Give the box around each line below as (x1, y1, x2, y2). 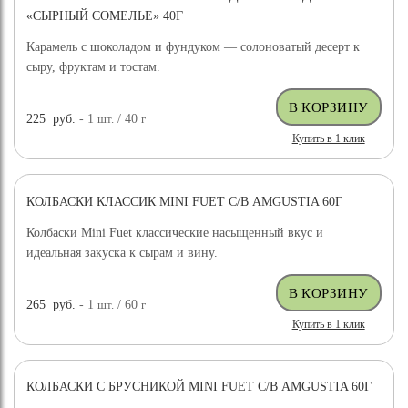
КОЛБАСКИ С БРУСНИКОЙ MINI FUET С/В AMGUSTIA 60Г (26, 380, 372, 394)
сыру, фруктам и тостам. (26, 59, 161, 74)
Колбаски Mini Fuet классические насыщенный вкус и (26, 225, 324, 240)
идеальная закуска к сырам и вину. (26, 245, 219, 260)
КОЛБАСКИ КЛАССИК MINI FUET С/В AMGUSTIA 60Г (26, 194, 343, 209)
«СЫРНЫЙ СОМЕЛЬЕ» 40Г (26, 8, 184, 23)
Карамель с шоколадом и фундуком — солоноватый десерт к (26, 39, 361, 54)
